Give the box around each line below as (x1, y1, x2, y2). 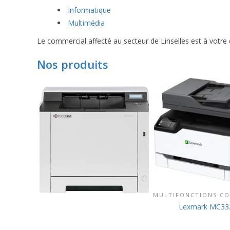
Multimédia (68, 18, 105, 28)
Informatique (68, 5, 111, 15)
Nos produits (37, 56, 108, 72)
